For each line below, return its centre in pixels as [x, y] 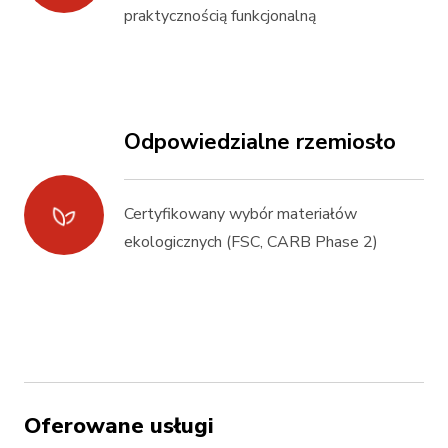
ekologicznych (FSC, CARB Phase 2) [251, 242]
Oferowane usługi [119, 426]
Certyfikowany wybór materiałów [240, 214]
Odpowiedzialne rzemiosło [260, 142]
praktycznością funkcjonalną [220, 16]
